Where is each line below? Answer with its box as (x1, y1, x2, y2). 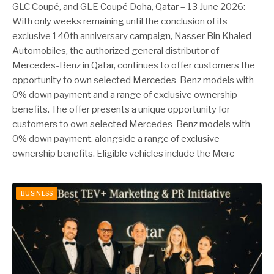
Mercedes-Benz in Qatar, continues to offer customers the (12, 60, 255, 71)
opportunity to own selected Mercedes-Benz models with (12, 75, 254, 86)
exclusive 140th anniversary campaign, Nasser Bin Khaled (12, 31, 251, 42)
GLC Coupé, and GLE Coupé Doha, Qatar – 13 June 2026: (12, 1, 245, 12)
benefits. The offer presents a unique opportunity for (12, 104, 230, 115)
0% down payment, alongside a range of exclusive (12, 133, 220, 144)
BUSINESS (21, 190, 53, 197)
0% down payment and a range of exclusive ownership (12, 89, 237, 100)
